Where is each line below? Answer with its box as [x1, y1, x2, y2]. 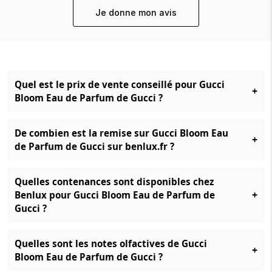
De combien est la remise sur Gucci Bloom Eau [15, 127, 228, 139]
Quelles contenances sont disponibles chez [15, 175, 214, 188]
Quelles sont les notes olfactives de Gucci [15, 237, 207, 250]
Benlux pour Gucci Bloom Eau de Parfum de [15, 189, 215, 201]
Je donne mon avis [95, 7, 177, 18]
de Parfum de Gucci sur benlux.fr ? [15, 140, 174, 152]
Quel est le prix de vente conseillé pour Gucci [15, 78, 225, 90]
